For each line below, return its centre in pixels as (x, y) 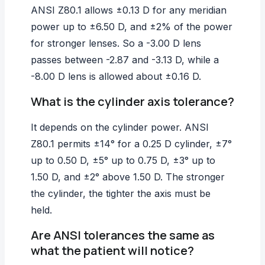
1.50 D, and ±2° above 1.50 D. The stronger (128, 177)
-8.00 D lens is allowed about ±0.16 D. (116, 76)
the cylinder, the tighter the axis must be (121, 193)
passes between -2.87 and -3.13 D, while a (125, 59)
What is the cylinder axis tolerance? (132, 101)
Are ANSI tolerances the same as (123, 235)
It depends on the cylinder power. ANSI (120, 127)
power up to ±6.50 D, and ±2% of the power (132, 26)
